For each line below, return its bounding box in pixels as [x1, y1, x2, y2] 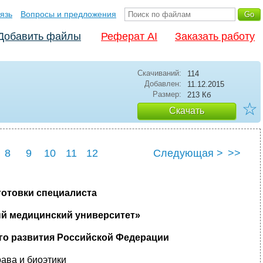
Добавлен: [144, 79, 181, 88]
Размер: [153, 90, 181, 99]
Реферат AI [101, 31, 157, 42]
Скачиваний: [137, 69, 181, 77]
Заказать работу [175, 31, 255, 42]
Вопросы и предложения [21, 9, 116, 19]
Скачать [169, 106, 204, 116]
